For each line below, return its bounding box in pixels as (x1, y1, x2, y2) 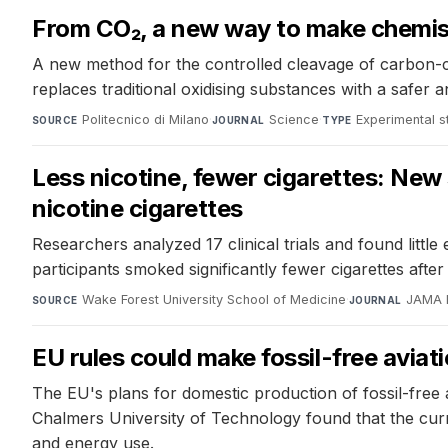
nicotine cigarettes (32, 194, 243, 224)
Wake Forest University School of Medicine (81, 292, 346, 308)
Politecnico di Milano (81, 112, 209, 128)
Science (269, 112, 320, 128)
